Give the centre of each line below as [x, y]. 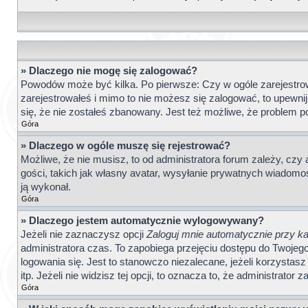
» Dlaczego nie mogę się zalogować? [109, 71]
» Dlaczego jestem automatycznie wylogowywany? [142, 221]
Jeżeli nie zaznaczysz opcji [84, 234]
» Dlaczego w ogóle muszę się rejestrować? [125, 146]
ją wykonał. [46, 187]
